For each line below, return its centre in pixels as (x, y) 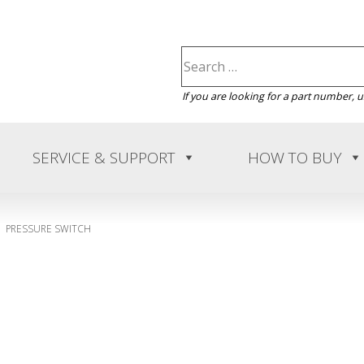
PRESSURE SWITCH (49, 228)
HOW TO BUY (295, 158)
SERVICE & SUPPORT (104, 158)
